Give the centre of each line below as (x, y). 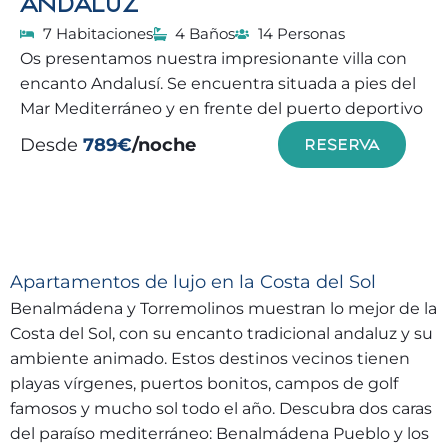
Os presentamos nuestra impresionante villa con (213, 58)
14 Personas (301, 33)
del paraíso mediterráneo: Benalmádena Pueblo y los (219, 433)
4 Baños (205, 33)
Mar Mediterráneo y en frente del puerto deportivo (221, 108)
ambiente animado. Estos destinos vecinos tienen (210, 358)
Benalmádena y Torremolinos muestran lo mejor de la (223, 308)
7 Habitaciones (97, 33)
